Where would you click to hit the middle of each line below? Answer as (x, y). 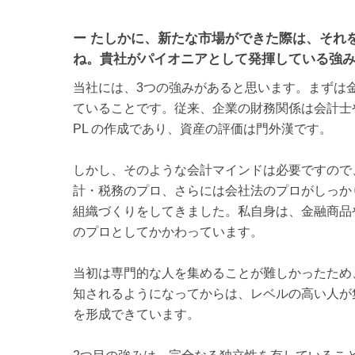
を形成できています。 (136, 314)
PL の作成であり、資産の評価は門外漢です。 (202, 128)
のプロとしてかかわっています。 (168, 231)
